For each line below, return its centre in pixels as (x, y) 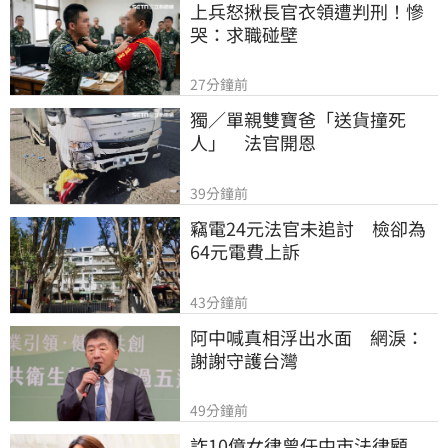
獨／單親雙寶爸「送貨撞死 (298, 119)
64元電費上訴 (245, 251)
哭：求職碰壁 (244, 33)
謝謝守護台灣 (244, 359)
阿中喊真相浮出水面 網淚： (307, 336)
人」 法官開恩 (253, 142)
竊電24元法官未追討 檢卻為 (308, 228)
